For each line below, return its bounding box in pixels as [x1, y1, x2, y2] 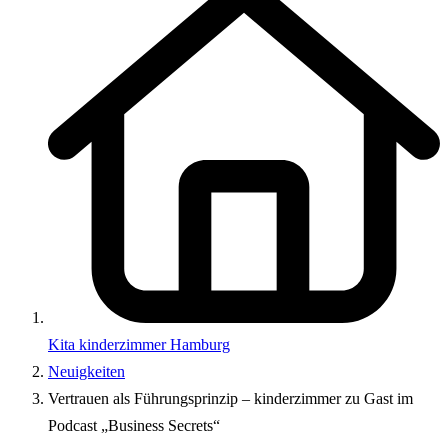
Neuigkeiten [48, 363, 125, 381]
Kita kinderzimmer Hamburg [48, 336, 230, 354]
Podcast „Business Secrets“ [48, 417, 220, 435]
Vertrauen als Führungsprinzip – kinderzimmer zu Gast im [48, 390, 413, 408]
